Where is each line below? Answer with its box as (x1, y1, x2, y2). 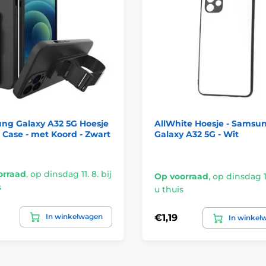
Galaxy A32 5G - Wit (154, 128, 239, 140)
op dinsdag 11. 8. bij (30, 168, 112, 179)
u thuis (154, 183, 183, 195)
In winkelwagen (46, 211, 103, 221)
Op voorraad (154, 170, 208, 182)
